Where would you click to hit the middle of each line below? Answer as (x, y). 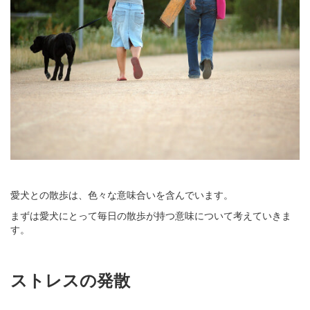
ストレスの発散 (70, 279)
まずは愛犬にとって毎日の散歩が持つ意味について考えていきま (151, 215)
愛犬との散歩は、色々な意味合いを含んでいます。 (122, 194)
